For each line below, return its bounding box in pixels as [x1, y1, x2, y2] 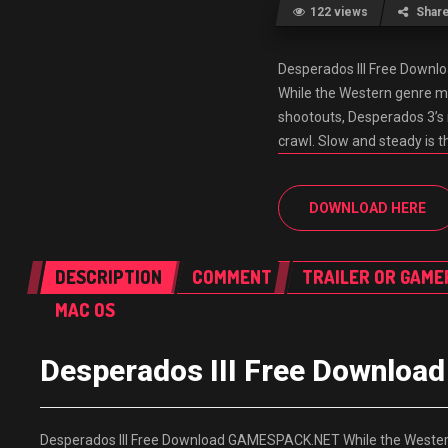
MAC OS [55, 299, 115, 321]
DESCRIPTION [55, 266, 162, 288]
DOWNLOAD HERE [309, 200, 427, 216]
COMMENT [192, 266, 272, 288]
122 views [310, 5, 369, 19]
